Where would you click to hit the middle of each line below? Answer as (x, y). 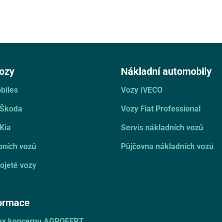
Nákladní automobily (166, 71)
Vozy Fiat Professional (161, 108)
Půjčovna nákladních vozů (167, 146)
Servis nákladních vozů (162, 127)
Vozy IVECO (142, 89)
